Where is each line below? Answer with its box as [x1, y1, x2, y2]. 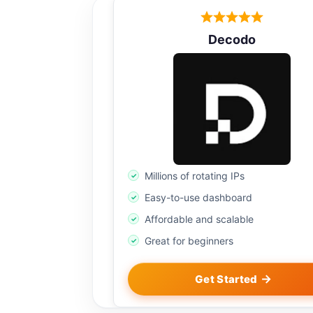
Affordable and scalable [145, 213, 254, 226]
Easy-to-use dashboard [145, 191, 252, 204]
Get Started [195, 272, 258, 286]
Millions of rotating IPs [145, 170, 245, 182]
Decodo [208, 32, 256, 48]
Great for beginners [145, 235, 233, 247]
